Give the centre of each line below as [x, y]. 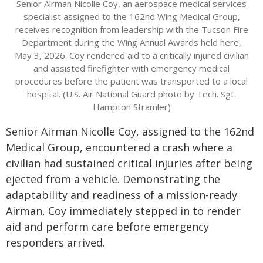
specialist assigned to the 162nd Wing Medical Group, [131, 17]
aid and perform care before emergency [107, 227]
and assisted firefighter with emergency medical [131, 68]
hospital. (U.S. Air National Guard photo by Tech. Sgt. [131, 94]
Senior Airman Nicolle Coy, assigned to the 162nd [130, 132]
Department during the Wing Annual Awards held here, [131, 43]
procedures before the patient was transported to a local [131, 81]
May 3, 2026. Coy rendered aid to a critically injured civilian [131, 55]
